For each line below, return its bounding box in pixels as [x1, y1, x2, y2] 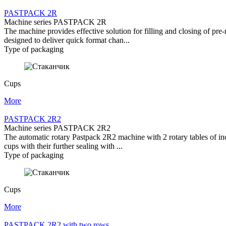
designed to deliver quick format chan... [4, 35, 130, 44]
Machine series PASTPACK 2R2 [4, 123, 110, 132]
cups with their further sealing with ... [4, 141, 123, 150]
